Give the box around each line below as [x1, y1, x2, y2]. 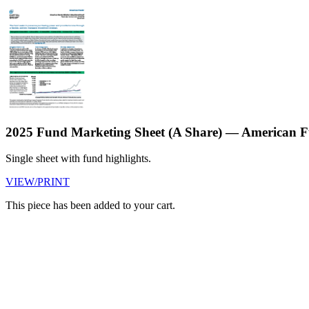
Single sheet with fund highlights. [6, 152, 151, 165]
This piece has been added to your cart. [6, 199, 175, 212]
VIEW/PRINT [6, 176, 70, 188]
